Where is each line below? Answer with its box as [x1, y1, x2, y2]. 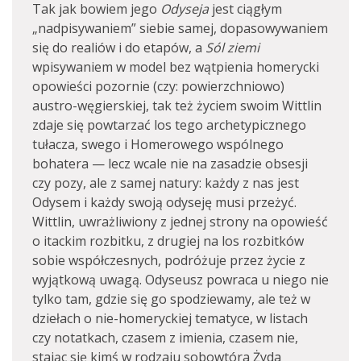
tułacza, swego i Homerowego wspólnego [32, 135, 284, 153]
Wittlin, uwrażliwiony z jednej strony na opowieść [32, 213, 328, 230]
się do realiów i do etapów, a [32, 39, 205, 56]
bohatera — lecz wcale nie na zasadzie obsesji [32, 155, 308, 172]
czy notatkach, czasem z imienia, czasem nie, [32, 329, 298, 346]
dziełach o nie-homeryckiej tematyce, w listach [32, 309, 308, 327]
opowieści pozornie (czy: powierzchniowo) [32, 77, 284, 95]
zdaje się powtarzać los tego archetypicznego [32, 116, 306, 134]
